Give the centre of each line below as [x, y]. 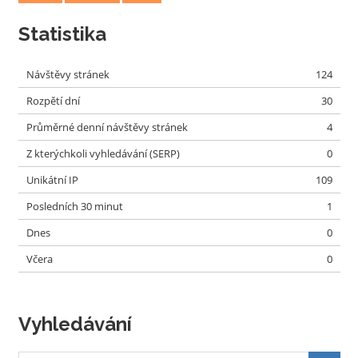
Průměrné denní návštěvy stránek [107, 127]
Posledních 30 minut [74, 206]
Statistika [62, 34]
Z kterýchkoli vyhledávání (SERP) [103, 153]
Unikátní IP [52, 179]
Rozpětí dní [53, 100]
